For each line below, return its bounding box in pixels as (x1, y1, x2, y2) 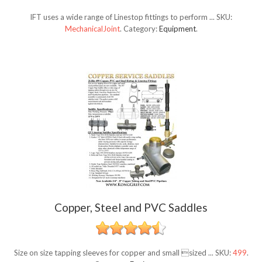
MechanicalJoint (64, 24, 120, 34)
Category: (123, 24, 159, 34)
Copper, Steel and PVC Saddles (54, 201, 208, 215)
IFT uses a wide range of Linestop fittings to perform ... (30, 12, 216, 22)
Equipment (158, 24, 196, 34)
